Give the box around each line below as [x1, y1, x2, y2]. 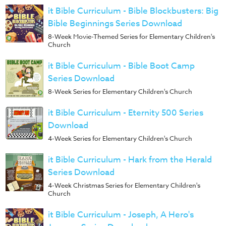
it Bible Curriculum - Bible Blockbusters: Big [48, 4, 218, 17]
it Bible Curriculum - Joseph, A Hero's [48, 208, 194, 221]
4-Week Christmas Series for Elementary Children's [48, 180, 200, 190]
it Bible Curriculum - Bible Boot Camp [48, 59, 195, 72]
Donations [5, 32, 44, 44]
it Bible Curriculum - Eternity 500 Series [48, 106, 203, 119]
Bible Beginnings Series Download [48, 17, 182, 30]
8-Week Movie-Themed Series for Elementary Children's [48, 31, 215, 41]
